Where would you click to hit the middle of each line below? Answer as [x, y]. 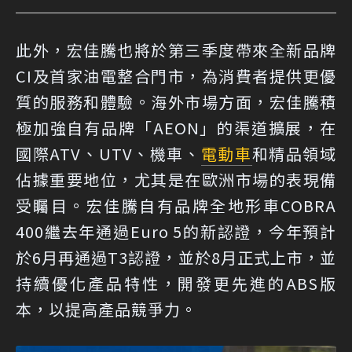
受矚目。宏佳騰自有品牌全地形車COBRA [176, 205]
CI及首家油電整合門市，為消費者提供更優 [176, 76]
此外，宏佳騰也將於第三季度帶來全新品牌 [176, 50]
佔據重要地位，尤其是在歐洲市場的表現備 [176, 180]
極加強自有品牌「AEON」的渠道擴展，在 [176, 128]
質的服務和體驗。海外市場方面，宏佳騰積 [176, 102]
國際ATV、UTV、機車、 [108, 154]
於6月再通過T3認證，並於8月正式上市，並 [176, 257]
